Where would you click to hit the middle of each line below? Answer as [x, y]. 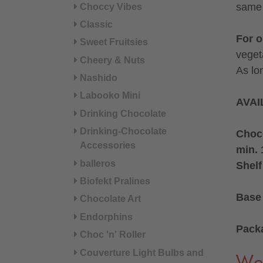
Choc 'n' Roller [112, 235]
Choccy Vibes [111, 6]
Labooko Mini [110, 96]
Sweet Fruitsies [114, 42]
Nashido [98, 78]
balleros [97, 163]
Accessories [107, 146]
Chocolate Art [110, 199]
